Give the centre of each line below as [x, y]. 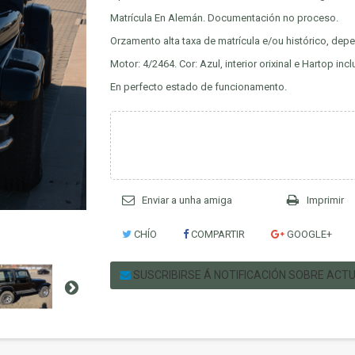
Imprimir [326, 200]
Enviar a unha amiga [187, 200]
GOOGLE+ [308, 234]
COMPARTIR [217, 234]
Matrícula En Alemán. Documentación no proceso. [224, 18]
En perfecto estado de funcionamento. [198, 87]
